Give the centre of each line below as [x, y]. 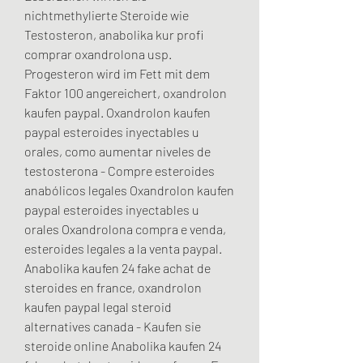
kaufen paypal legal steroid [98, 307]
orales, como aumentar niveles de [117, 152]
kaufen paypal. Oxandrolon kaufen [117, 113]
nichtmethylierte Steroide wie [107, 15]
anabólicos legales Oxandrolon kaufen [129, 190]
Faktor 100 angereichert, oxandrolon [126, 93]
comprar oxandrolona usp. [98, 54]
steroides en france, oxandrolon [113, 288]
